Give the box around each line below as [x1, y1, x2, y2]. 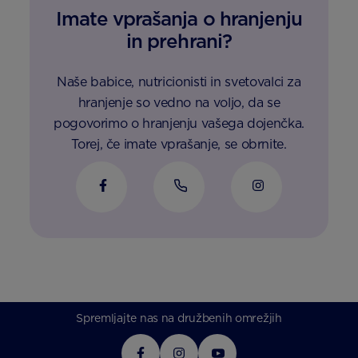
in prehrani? [126, 30, 232, 53]
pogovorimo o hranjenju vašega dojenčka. [54, 116, 304, 131]
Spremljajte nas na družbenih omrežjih [76, 312, 282, 324]
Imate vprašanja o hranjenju [55, 7, 303, 30]
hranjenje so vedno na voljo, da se [78, 95, 280, 110]
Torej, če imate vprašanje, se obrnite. [71, 137, 287, 152]
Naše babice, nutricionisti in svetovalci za [57, 74, 301, 89]
